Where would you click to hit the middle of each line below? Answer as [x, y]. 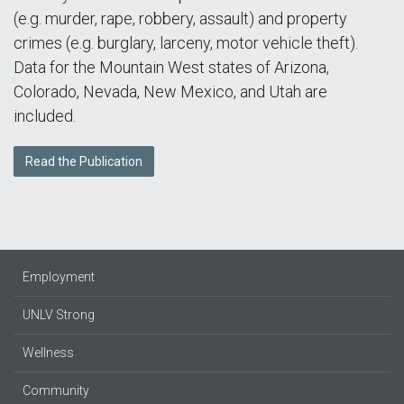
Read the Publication [84, 161]
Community [56, 390]
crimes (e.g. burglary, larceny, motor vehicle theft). [186, 43]
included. [45, 116]
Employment [59, 277]
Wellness [48, 353]
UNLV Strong [59, 315]
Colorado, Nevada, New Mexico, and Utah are [170, 92]
